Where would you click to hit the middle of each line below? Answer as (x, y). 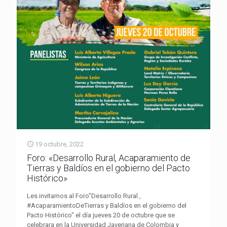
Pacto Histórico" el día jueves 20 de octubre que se (101, 215)
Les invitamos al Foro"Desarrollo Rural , (84, 196)
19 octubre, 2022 (59, 144)
